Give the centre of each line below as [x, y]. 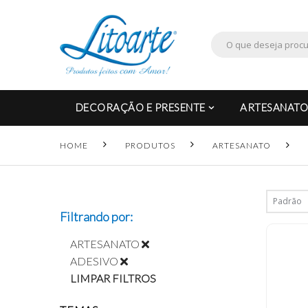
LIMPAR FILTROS [113, 278]
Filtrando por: [96, 216]
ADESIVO [94, 261]
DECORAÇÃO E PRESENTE [140, 108]
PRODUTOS [150, 145]
